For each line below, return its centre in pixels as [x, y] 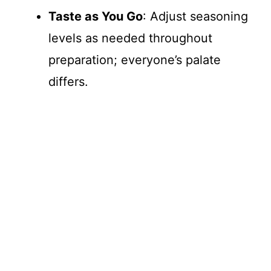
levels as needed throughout [130, 38]
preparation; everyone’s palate [135, 60]
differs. [68, 82]
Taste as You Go [96, 17]
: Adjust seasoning [195, 17]
